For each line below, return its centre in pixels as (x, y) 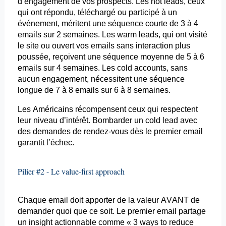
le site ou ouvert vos (54, 46)
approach (110, 172)
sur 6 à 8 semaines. (134, 90)
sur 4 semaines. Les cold (88, 68)
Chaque (33, 200)
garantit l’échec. (46, 143)
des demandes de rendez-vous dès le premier (100, 132)
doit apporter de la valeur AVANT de (134, 200)
